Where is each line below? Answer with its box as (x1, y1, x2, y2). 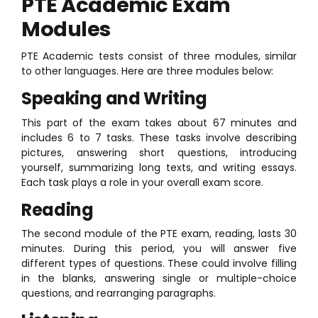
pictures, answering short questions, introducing (21, 145, 297, 160)
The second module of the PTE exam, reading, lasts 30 (21, 226, 297, 241)
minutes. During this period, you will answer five (21, 241, 297, 256)
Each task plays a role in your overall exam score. (21, 175, 263, 190)
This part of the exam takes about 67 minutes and (21, 115, 297, 130)
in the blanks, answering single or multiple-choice (21, 271, 297, 286)
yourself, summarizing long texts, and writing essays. (21, 160, 297, 175)
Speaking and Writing (21, 87, 207, 111)
